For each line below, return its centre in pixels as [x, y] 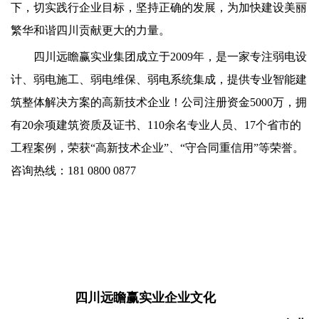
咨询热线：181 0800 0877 [73, 171]
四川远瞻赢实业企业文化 [113, 298]
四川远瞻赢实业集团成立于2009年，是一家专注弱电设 [170, 57]
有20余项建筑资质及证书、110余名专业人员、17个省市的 [156, 125]
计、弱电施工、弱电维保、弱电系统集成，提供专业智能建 [159, 80]
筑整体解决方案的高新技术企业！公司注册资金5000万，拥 [159, 103]
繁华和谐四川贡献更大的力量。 [90, 31]
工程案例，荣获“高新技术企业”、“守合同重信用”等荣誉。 [157, 148]
